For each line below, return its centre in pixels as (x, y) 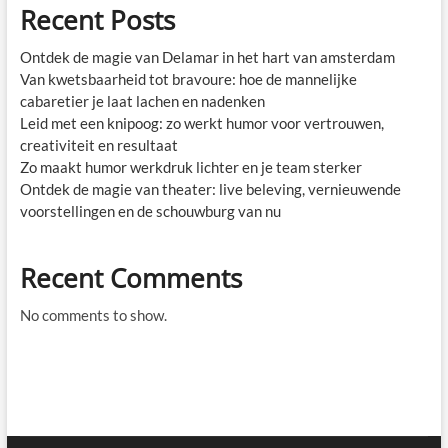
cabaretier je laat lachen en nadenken (142, 100)
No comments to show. (93, 314)
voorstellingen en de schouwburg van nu (150, 210)
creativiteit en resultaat (98, 144)
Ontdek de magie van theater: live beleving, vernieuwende (210, 188)
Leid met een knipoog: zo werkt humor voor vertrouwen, (201, 122)
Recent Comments (130, 277)
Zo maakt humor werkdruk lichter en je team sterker (190, 166)
